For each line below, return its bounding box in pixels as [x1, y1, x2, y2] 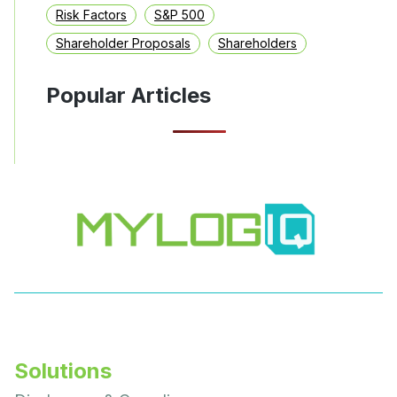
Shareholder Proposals [56, 35, 191, 51]
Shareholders [218, 35, 297, 51]
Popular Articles [46, 82, 211, 108]
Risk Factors [56, 6, 127, 22]
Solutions [14, 357, 112, 384]
